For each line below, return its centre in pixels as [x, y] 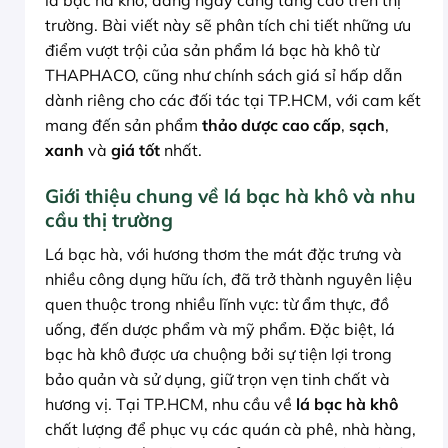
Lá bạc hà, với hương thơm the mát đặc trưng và [223, 253]
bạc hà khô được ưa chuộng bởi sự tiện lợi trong [218, 353]
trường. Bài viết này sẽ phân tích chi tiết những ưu [228, 25]
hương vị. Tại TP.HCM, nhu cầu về [170, 403]
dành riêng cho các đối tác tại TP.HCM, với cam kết [233, 100]
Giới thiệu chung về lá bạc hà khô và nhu [230, 196]
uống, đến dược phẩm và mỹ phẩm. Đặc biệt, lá [220, 328]
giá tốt [135, 150]
